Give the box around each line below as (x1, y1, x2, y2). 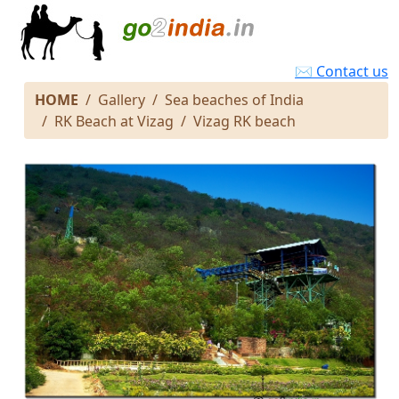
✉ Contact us (295, 61, 388, 81)
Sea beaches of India (165, 90, 304, 110)
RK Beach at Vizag (54, 111, 174, 131)
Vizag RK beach (193, 111, 296, 131)
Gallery (98, 90, 145, 110)
